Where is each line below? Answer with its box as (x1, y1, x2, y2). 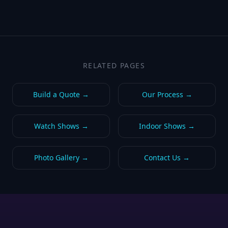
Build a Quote (33, 90, 80, 99)
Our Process (141, 90, 183, 99)
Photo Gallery (34, 153, 79, 162)
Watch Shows (34, 121, 79, 131)
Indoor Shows (139, 121, 186, 131)
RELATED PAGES (82, 61, 146, 70)
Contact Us (144, 153, 181, 162)
